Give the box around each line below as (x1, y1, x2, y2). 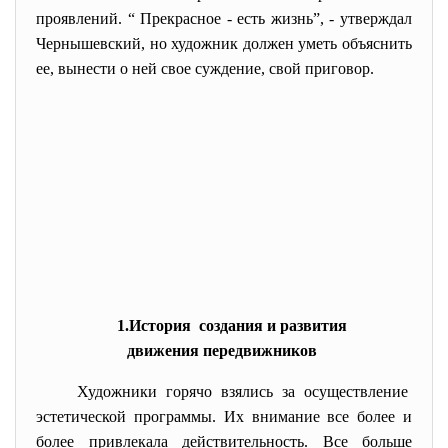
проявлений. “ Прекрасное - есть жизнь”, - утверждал (36, 10, 412, 27)
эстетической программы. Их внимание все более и (36, 408, 412, 425)
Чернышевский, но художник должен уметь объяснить (36, 35, 412, 52)
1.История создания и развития (117, 317, 351, 334)
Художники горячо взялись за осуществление (76, 383, 412, 400)
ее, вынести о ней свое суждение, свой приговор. (36, 60, 374, 77)
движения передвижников (126, 342, 317, 359)
